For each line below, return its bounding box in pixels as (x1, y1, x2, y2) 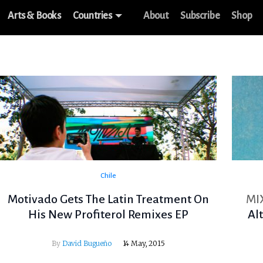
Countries (73, 11, 113, 21)
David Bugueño (62, 239, 112, 248)
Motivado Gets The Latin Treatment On (7, 193, 209, 206)
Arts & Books (8, 11, 62, 21)
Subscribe (180, 11, 220, 21)
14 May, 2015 (122, 239, 165, 248)
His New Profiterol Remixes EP (28, 208, 188, 221)
